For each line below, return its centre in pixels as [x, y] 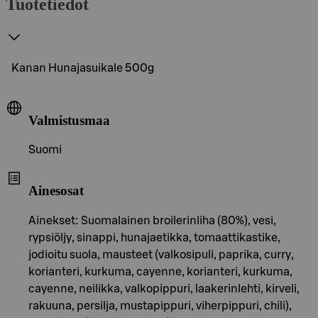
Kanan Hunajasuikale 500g [83, 68]
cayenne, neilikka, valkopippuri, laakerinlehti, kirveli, [164, 289]
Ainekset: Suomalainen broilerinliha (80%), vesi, [152, 220]
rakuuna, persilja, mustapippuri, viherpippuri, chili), [160, 306]
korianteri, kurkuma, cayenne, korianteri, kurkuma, [160, 272]
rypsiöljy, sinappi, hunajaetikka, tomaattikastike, [154, 237]
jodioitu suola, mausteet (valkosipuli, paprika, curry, [161, 254]
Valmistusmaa [69, 120]
